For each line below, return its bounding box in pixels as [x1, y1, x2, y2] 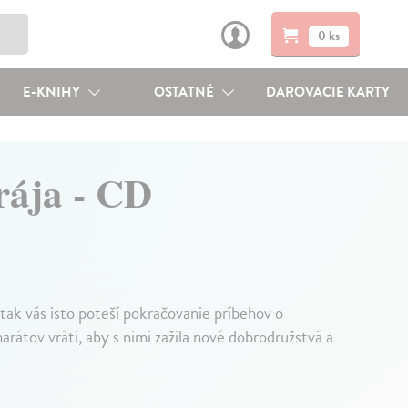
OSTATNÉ [154, 82, 218, 102]
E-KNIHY [22, 82, 83, 102]
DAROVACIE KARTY [266, 82, 391, 102]
